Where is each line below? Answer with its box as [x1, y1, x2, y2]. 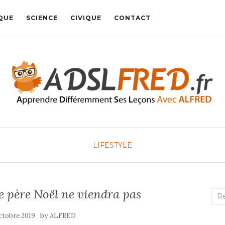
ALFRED [49, 211, 76, 220]
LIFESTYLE [93, 141, 132, 150]
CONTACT [114, 14, 151, 22]
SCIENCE [26, 14, 58, 22]
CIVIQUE [70, 14, 101, 22]
